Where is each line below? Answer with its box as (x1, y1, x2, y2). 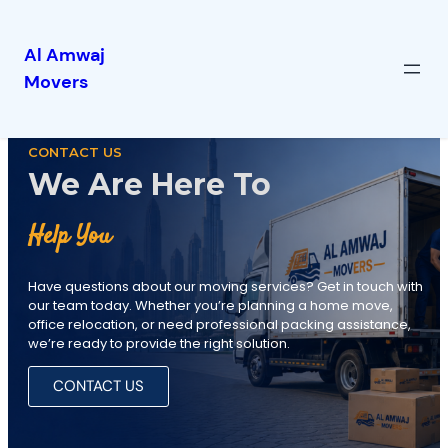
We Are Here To (28, 166, 271, 203)
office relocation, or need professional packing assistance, (28, 315, 411, 334)
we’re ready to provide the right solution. (28, 334, 290, 353)
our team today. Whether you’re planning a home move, (28, 296, 393, 315)
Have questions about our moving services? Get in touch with (28, 277, 423, 296)
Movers (24, 70, 88, 94)
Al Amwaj (24, 43, 105, 67)
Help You (28, 219, 111, 254)
